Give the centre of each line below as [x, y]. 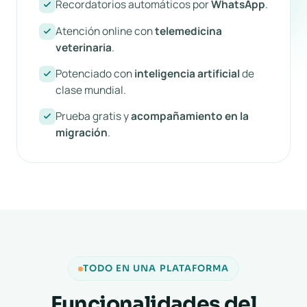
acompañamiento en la [190, 116]
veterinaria [84, 47]
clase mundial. [91, 90]
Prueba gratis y [93, 116]
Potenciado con [95, 73]
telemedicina [188, 31]
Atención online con [105, 31]
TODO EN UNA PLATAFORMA [156, 268]
